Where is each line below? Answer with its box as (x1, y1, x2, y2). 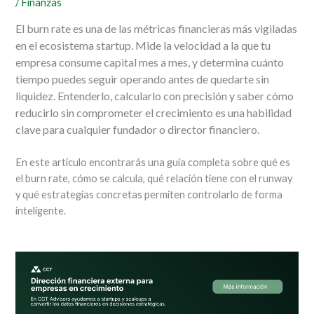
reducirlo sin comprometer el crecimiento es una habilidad (15, 105, 292, 119)
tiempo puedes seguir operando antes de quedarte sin (15, 71, 270, 86)
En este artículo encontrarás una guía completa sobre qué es (15, 156, 291, 169)
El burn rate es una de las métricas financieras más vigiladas (15, 21, 298, 35)
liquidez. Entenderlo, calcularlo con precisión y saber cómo (15, 88, 294, 102)
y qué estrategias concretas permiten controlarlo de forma (15, 189, 283, 201)
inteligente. (15, 205, 67, 217)
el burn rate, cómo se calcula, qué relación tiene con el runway (15, 172, 293, 185)
